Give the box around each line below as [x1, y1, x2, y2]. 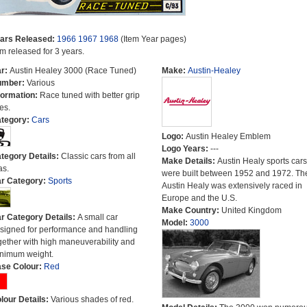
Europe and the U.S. [161, 193, 237, 203]
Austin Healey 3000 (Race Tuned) [9, 66, 136, 75]
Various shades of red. [50, 295, 134, 304]
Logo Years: [161, 144, 210, 153]
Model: [161, 218, 190, 228]
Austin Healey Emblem [185, 132, 271, 141]
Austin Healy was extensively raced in [161, 181, 302, 191]
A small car [77, 212, 118, 222]
